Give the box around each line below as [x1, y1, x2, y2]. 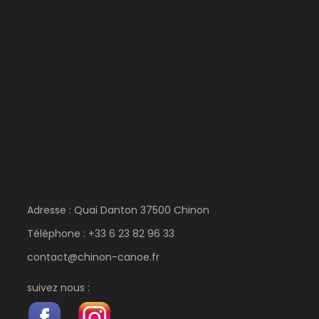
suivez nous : [27, 280, 90, 295]
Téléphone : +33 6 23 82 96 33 [27, 226, 174, 241]
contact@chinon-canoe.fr [27, 249, 159, 264]
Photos [54, 280, 114, 304]
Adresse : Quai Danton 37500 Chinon [27, 202, 209, 217]
